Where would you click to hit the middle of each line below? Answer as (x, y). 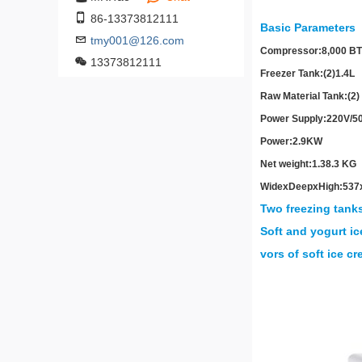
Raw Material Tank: (304, 96)
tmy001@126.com (137, 40)
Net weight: (286, 164)
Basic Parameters (308, 27)
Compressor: (291, 51)
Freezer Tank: (292, 74)
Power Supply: (293, 119)
